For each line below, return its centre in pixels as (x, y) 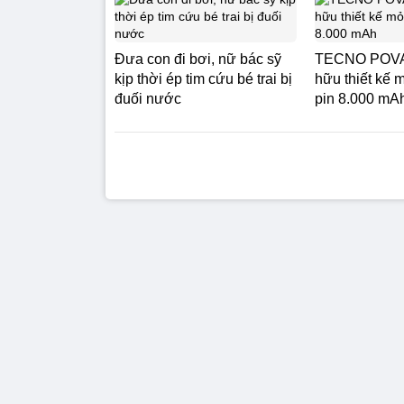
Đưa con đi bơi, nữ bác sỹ (198, 59)
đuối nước (148, 99)
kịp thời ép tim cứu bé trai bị (203, 79)
